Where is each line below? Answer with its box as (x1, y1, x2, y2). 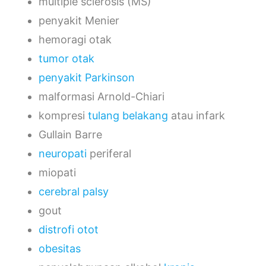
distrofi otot (39, 223, 99, 236)
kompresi (39, 109, 88, 122)
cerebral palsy (39, 185, 109, 198)
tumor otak (39, 52, 94, 65)
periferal (87, 147, 131, 160)
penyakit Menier (39, 14, 119, 27)
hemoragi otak (39, 33, 112, 46)
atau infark (168, 109, 225, 122)
